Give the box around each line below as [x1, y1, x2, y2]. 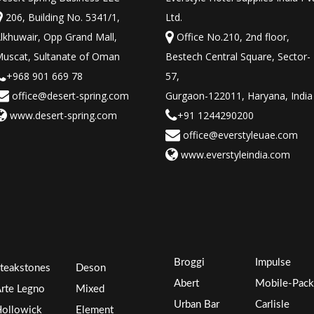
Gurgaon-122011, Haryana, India [165, 89, 313, 103]
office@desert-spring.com [9, 89, 129, 103]
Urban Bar [174, 299, 219, 310]
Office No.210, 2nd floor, [174, 30, 289, 44]
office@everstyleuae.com [180, 128, 298, 142]
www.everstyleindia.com [178, 148, 290, 162]
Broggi [174, 257, 205, 268]
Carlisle [255, 299, 289, 310]
